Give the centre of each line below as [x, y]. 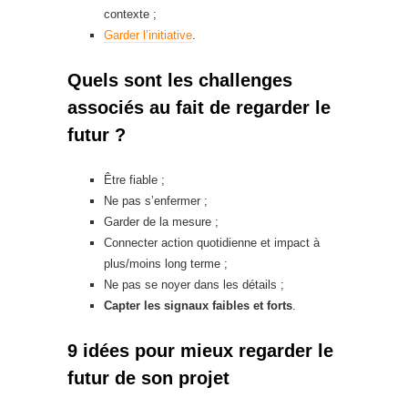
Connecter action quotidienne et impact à [212, 243]
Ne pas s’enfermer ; [156, 201]
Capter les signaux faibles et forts [198, 306]
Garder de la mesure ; [161, 222]
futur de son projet [151, 378]
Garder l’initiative [148, 35]
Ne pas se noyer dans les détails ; [194, 285]
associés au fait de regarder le [199, 107]
